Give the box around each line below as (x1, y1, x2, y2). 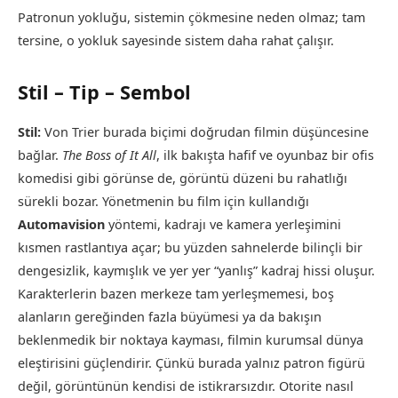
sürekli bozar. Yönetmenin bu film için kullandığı (18, 193, 309, 211)
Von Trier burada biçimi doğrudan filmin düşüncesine (41, 123, 369, 141)
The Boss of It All (62, 147, 156, 164)
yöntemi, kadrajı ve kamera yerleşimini (105, 216, 341, 234)
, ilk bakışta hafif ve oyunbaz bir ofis (156, 147, 374, 164)
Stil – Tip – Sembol (18, 79, 191, 106)
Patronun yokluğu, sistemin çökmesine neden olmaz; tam (18, 8, 365, 26)
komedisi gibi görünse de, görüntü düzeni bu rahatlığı (18, 170, 347, 187)
